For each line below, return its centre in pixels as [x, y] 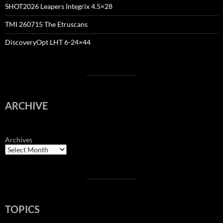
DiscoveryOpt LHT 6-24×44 [48, 42]
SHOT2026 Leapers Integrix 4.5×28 [59, 6]
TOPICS [22, 209]
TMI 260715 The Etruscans [46, 24]
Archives [19, 140]
